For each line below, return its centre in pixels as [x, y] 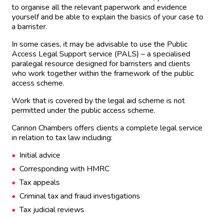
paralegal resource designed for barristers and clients [101, 64]
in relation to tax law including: [62, 138]
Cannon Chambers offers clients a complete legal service [107, 128]
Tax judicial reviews [52, 210]
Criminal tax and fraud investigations [80, 196]
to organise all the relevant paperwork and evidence [99, 7]
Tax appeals [40, 182]
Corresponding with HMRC [64, 169]
